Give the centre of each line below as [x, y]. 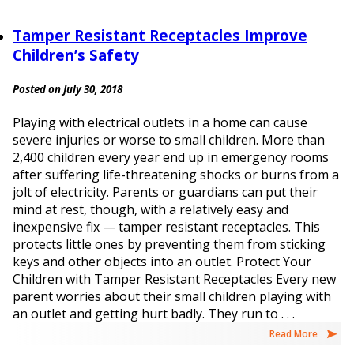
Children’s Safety [76, 55]
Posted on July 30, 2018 [68, 90]
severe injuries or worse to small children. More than [169, 140]
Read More [294, 334]
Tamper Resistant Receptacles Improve [160, 36]
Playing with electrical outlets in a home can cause [160, 123]
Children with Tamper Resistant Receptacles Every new [174, 279]
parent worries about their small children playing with [172, 297]
